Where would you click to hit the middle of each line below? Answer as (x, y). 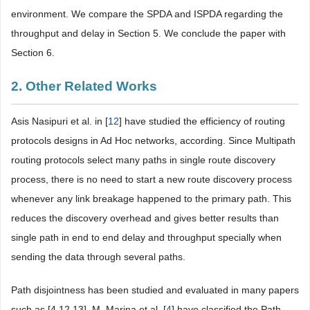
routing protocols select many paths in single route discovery (143, 160)
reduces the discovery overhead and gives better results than (145, 218)
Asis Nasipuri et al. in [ (60, 121)
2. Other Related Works (84, 86)
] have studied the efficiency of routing (202, 121)
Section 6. (33, 53)
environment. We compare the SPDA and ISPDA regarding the (147, 14)
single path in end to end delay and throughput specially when (146, 237)
